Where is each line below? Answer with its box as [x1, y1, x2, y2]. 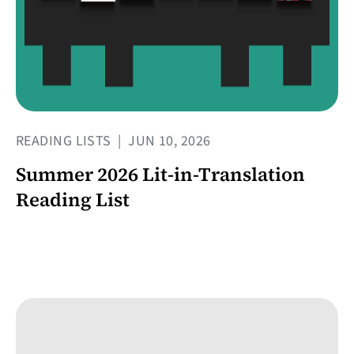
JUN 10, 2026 [124, 131, 211, 152]
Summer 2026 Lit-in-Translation [16, 161, 305, 188]
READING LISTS [16, 131, 115, 152]
